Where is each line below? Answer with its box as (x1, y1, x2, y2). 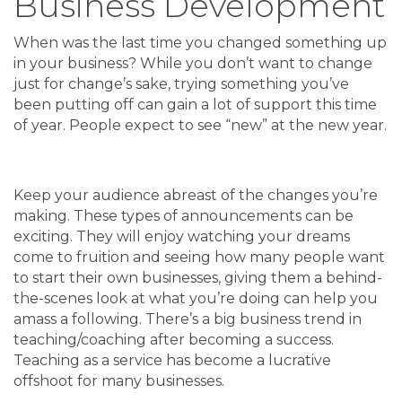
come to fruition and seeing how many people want (13, 249, 385, 267)
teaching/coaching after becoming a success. (13, 331, 334, 349)
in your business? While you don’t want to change (13, 55, 372, 73)
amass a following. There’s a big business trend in (13, 310, 362, 328)
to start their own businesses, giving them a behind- (13, 269, 382, 287)
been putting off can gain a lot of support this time (13, 96, 377, 114)
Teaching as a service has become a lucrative (13, 352, 331, 370)
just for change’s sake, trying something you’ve (13, 75, 349, 93)
